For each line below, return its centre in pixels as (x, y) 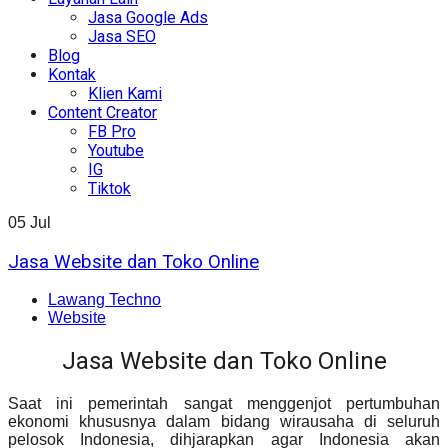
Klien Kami (125, 93)
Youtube (116, 150)
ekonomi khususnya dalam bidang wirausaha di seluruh (224, 422)
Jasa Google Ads (148, 17)
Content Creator (102, 112)
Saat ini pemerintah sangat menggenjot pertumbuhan (224, 404)
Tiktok (109, 188)
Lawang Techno (104, 300)
